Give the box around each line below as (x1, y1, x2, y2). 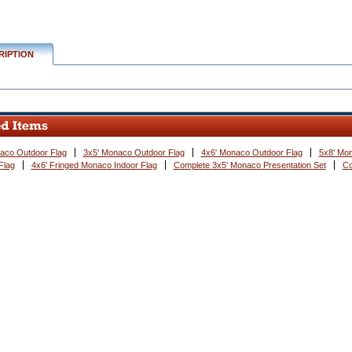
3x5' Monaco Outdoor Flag (82, 148, 185, 157)
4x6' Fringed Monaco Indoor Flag (31, 160, 157, 170)
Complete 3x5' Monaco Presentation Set (173, 160, 326, 170)
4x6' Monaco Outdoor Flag (200, 148, 302, 157)
